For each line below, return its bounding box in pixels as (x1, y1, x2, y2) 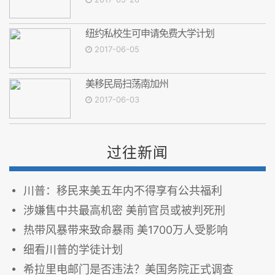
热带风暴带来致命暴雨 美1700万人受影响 (23, 223, 228, 236)
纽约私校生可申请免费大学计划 (85, 27, 214, 40)
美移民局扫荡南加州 (85, 77, 168, 90)
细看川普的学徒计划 (23, 242, 123, 256)
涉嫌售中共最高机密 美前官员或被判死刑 (23, 203, 225, 217)
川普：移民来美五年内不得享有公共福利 (23, 184, 222, 197)
